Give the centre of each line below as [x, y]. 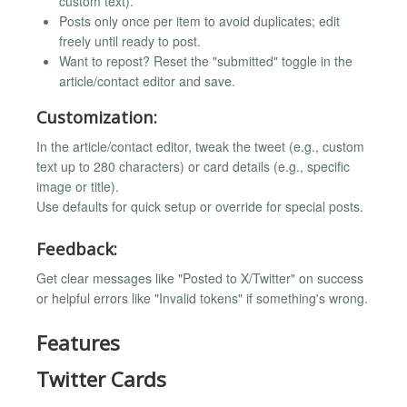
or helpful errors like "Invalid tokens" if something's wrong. [202, 298]
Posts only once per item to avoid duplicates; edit [199, 20]
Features [78, 342]
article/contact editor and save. [147, 80]
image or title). [78, 187]
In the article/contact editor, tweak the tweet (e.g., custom [200, 147]
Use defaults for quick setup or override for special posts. [200, 207]
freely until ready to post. [130, 40]
